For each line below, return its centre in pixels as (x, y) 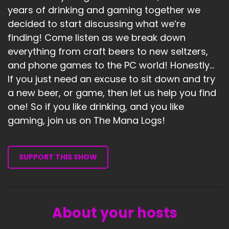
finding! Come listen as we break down (97, 37)
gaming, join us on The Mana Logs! (86, 120)
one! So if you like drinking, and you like (96, 106)
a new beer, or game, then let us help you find (112, 93)
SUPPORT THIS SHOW (58, 157)
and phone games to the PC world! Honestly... (111, 65)
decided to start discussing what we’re (97, 24)
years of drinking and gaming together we (104, 10)
